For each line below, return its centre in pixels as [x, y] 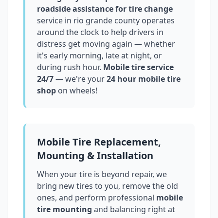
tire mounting [64, 209]
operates [157, 21]
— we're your [79, 79]
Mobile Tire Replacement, [99, 142]
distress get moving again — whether [106, 44]
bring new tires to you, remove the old [108, 186]
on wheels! [77, 91]
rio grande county [107, 21]
